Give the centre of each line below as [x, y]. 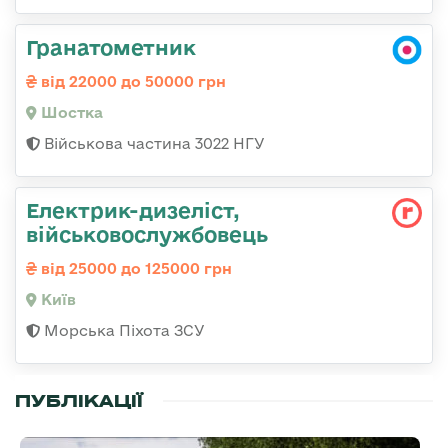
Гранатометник [111, 47]
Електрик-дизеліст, [133, 210]
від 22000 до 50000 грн [131, 82]
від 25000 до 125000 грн [134, 269]
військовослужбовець [147, 234]
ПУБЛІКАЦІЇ [79, 401]
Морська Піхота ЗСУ [122, 331]
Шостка [70, 113]
